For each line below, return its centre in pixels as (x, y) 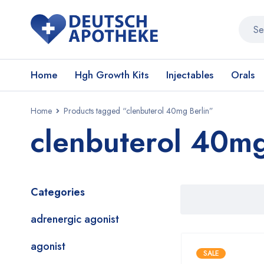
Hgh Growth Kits (112, 75)
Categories (58, 192)
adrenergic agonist (75, 219)
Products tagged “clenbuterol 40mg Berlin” (138, 111)
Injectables (190, 75)
